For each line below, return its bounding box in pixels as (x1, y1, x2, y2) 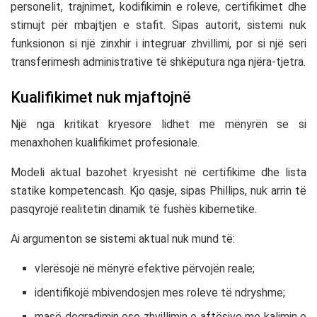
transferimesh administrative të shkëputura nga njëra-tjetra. (11, 55, 306, 69)
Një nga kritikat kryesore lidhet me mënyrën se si (11, 117, 306, 132)
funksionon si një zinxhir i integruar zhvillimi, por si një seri (11, 37, 306, 50)
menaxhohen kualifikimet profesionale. (11, 136, 200, 150)
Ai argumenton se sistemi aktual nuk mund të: (11, 232, 235, 246)
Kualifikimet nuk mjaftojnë (11, 88, 191, 106)
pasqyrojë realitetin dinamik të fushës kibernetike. (11, 202, 257, 217)
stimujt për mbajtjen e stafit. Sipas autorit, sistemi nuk (11, 18, 306, 32)
